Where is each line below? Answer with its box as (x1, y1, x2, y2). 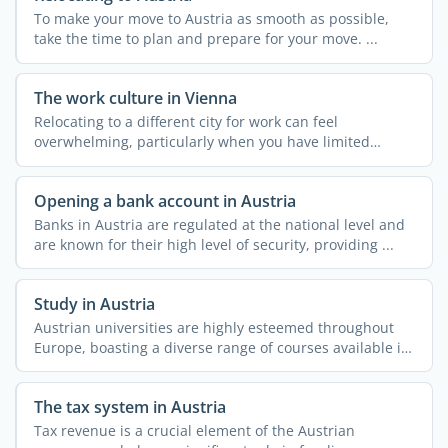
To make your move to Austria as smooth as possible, (33, 8, 389, 28)
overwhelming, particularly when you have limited (33, 131, 370, 151)
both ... (33, 357, 81, 377)
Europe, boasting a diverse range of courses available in (33, 337, 410, 357)
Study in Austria (33, 292, 155, 315)
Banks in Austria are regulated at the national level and (33, 214, 405, 234)
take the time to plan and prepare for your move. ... (33, 28, 378, 48)
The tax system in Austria (33, 395, 226, 418)
